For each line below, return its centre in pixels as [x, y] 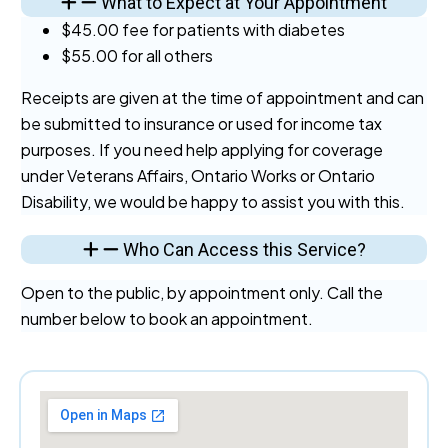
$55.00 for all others [137, 55]
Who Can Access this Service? [244, 249]
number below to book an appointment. [167, 318]
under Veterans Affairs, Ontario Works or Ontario [198, 175]
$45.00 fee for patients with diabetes [203, 29]
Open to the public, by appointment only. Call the [202, 292]
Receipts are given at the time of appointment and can [222, 97]
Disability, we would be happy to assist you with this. [213, 201]
